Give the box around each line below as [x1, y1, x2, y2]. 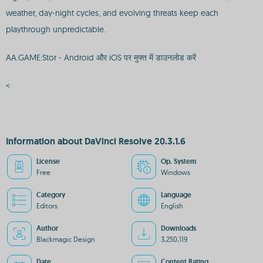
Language [161, 190, 191, 200]
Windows [161, 168, 190, 177]
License [36, 157, 60, 166]
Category [36, 190, 65, 200]
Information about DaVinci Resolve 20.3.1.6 [6, 135, 186, 147]
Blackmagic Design [36, 235, 95, 244]
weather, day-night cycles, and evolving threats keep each [6, 8, 218, 18]
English [161, 201, 183, 210]
